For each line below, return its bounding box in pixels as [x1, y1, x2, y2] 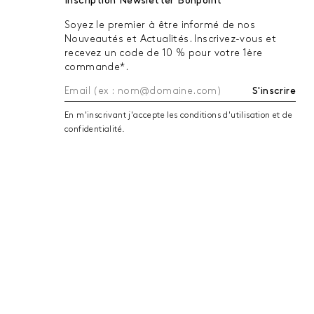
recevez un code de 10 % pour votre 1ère [64, 48, 263, 57]
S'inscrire [252, 86, 296, 95]
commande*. [64, 62, 129, 71]
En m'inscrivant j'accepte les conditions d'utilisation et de [64, 111, 292, 119]
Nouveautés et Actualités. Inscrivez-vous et [64, 34, 277, 43]
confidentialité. [64, 125, 125, 133]
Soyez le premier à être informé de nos [64, 20, 256, 29]
